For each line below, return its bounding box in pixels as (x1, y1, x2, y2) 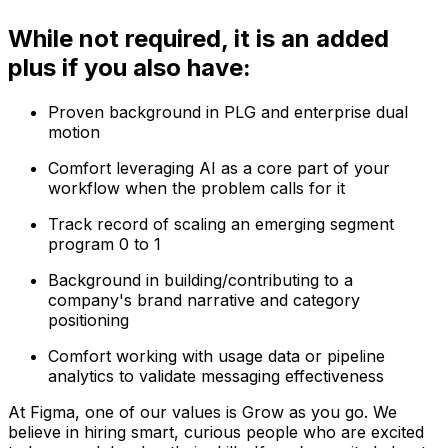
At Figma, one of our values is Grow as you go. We (8, 402, 397, 423)
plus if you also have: (8, 53, 251, 83)
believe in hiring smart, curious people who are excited (8, 422, 424, 443)
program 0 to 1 (48, 234, 161, 255)
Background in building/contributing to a (48, 270, 353, 291)
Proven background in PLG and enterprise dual (48, 102, 408, 123)
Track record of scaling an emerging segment (48, 214, 394, 235)
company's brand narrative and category (48, 290, 360, 311)
